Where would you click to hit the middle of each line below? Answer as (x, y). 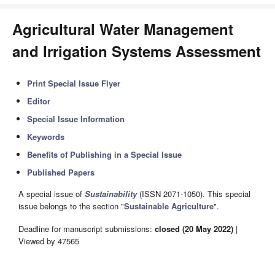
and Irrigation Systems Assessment (137, 51)
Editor (39, 101)
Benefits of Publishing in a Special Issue (105, 154)
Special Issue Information (76, 119)
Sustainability (111, 194)
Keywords (46, 137)
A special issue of (52, 194)
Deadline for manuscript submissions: (87, 228)
